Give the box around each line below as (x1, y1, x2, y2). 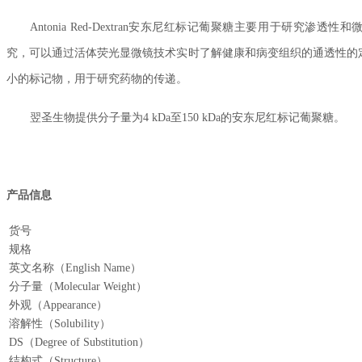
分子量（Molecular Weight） (9, 280, 147, 293)
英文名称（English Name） (9, 262, 141, 274)
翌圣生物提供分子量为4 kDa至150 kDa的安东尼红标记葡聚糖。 (30, 112, 346, 124)
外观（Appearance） (9, 299, 107, 311)
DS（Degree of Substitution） (9, 336, 149, 348)
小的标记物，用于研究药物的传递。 (6, 73, 187, 85)
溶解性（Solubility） (9, 318, 111, 330)
